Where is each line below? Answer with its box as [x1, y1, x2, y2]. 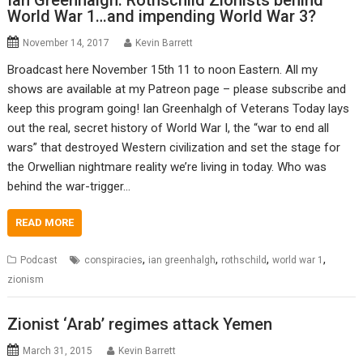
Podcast [20, 254, 58, 267]
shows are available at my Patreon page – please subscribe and [7, 82, 347, 97]
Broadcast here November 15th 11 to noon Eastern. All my [7, 62, 318, 78]
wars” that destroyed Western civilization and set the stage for [7, 140, 341, 156]
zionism [7, 274, 45, 286]
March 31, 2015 [23, 344, 93, 357]
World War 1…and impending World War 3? [7, 6, 317, 27]
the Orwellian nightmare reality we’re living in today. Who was [7, 160, 327, 175]
